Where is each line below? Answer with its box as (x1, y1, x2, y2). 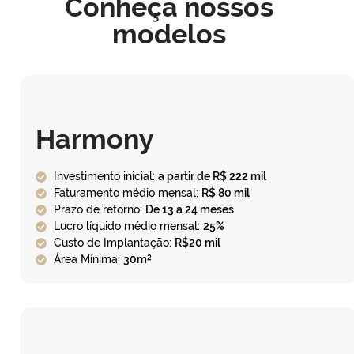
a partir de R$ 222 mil (157, 170, 266, 183)
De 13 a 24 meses (145, 203, 234, 217)
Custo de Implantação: (53, 236, 175, 250)
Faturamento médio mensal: (53, 186, 201, 200)
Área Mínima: (53, 253, 123, 266)
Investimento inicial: (53, 170, 158, 183)
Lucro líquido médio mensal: (53, 220, 203, 233)
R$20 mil (174, 236, 220, 250)
